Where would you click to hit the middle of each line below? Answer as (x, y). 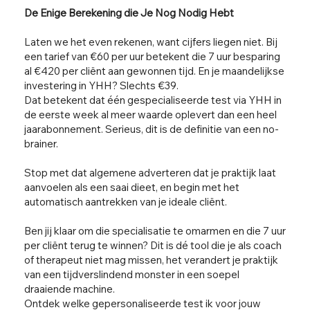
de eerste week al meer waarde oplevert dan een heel (151, 115)
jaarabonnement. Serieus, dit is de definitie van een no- (152, 129)
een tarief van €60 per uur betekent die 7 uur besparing (153, 57)
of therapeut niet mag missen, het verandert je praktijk (152, 260)
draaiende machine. (70, 289)
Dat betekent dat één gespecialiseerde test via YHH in (153, 100)
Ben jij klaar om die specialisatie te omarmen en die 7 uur (155, 231)
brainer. (42, 144)
